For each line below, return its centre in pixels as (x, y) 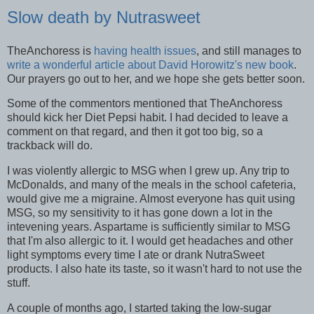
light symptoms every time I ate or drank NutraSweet (136, 255)
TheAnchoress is (50, 50)
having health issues (145, 50)
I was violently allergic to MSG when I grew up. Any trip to (148, 171)
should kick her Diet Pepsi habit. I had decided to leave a (148, 118)
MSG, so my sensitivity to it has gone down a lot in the (140, 213)
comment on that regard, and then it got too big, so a (135, 132)
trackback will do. (50, 146)
